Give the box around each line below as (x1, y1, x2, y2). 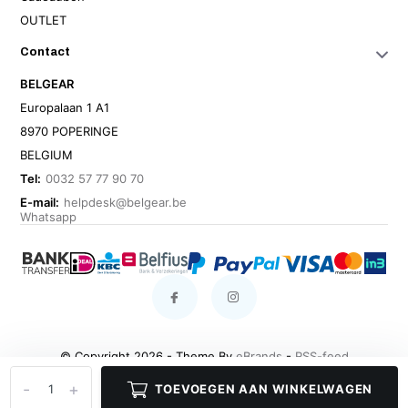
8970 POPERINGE (20, 124, 119, 139)
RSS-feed (294, 349, 349, 364)
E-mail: (20, 195, 60, 210)
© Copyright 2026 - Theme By (59, 349, 236, 364)
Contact (20, 46, 71, 59)
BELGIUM (20, 148, 74, 163)
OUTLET (20, 13, 67, 28)
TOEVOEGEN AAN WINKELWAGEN (154, 382, 373, 396)
